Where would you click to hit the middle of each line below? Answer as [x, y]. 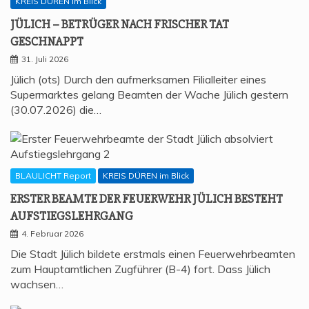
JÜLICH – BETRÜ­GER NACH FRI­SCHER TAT [120, 24]
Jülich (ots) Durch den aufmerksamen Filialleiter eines [138, 80]
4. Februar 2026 [52, 234]
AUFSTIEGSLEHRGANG [72, 216]
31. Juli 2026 [45, 59]
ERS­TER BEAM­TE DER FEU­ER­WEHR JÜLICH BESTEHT [147, 199]
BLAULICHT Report [53, 176]
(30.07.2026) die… [56, 110]
